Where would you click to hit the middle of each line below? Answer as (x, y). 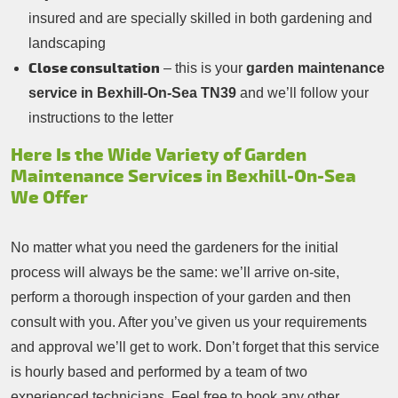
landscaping (67, 44)
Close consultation (94, 69)
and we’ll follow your (302, 93)
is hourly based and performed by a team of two (159, 372)
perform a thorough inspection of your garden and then (181, 298)
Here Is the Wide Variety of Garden (159, 155)
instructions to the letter (101, 118)
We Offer (49, 198)
